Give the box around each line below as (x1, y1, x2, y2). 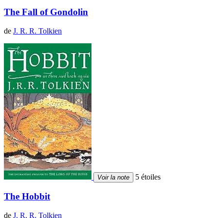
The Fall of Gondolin (4, 6, 88, 17)
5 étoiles (133, 172, 161, 181)
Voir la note (97, 173, 129, 181)
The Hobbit (4, 191, 50, 202)
